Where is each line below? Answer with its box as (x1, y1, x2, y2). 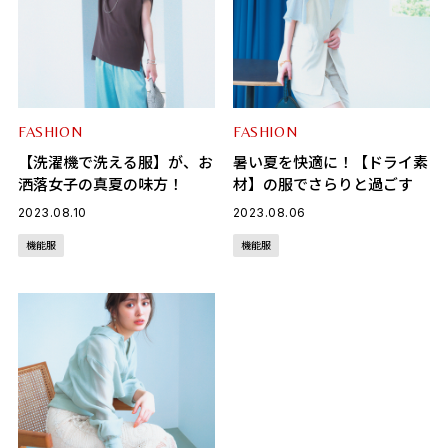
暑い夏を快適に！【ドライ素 (232, 151, 428, 173)
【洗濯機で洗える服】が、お (17, 151, 213, 173)
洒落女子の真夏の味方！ (17, 173, 183, 195)
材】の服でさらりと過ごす (232, 173, 413, 195)
